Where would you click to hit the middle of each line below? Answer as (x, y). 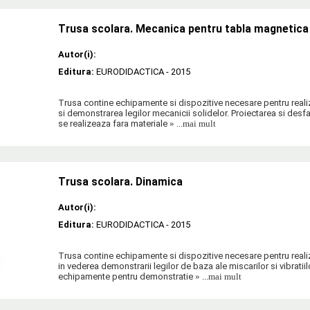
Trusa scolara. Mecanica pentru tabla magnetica (183, 29)
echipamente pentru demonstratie (126, 277)
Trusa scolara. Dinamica (120, 182)
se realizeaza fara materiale (113, 124)
